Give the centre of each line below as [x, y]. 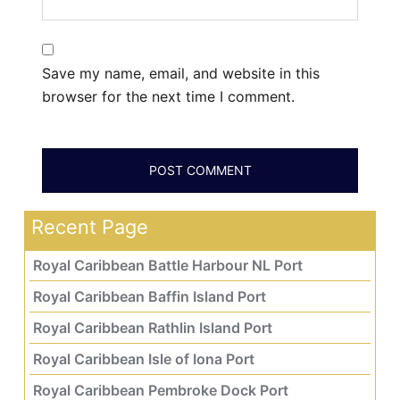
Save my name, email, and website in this [181, 73]
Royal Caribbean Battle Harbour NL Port [168, 265]
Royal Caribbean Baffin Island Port [150, 296]
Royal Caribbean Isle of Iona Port [144, 358]
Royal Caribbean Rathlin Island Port [153, 327]
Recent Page [90, 226]
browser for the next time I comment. [168, 96]
